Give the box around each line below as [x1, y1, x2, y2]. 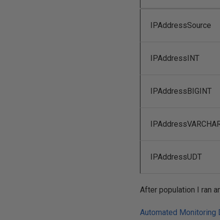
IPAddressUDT [150, 152, 202, 162]
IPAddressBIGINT [150, 86, 212, 96]
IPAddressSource [150, 21, 212, 30]
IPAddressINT [150, 54, 200, 63]
